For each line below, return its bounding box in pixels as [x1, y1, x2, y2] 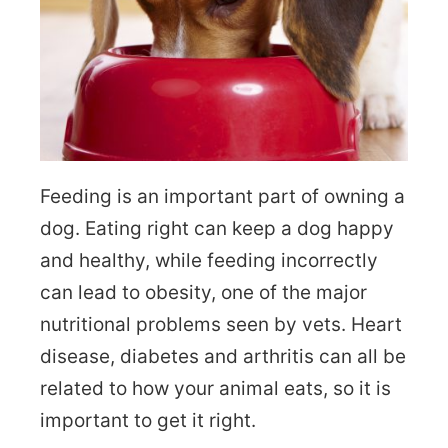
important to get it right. [40, 408, 256, 432]
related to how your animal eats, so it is [40, 376, 391, 400]
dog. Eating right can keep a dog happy [40, 216, 394, 240]
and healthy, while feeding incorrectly [40, 248, 378, 272]
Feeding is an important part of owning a [40, 184, 405, 208]
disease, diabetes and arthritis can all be [40, 344, 406, 368]
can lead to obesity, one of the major [40, 280, 367, 304]
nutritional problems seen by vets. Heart [40, 312, 402, 336]
